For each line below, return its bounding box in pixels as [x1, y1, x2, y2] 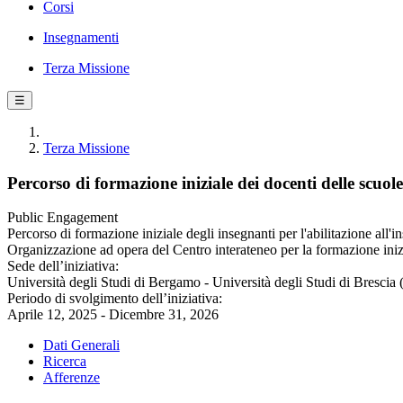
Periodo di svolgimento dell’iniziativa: [7, 291, 222, 307]
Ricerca [43, 354, 86, 370]
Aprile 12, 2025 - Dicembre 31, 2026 [7, 307, 219, 323]
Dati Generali [43, 337, 120, 354]
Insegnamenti [43, 30, 119, 45]
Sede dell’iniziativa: [7, 258, 119, 274]
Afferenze [43, 370, 100, 386]
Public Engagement [7, 210, 118, 226]
